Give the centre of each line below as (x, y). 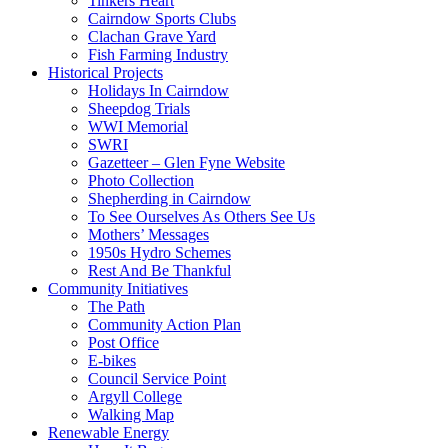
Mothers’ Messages (148, 234)
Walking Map (131, 414)
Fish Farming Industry (158, 54)
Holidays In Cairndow (158, 90)
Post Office (123, 342)
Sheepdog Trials (139, 108)
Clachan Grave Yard (152, 36)
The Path (116, 306)
